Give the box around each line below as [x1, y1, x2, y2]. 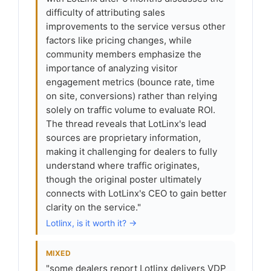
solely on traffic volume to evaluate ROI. [46, 104, 215, 116]
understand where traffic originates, [46, 160, 200, 171]
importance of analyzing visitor [46, 62, 178, 74]
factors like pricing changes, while [46, 34, 192, 46]
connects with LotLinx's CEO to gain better [46, 188, 227, 199]
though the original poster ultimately [46, 174, 201, 185]
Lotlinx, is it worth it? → [46, 218, 137, 228]
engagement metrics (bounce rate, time [46, 76, 215, 88]
